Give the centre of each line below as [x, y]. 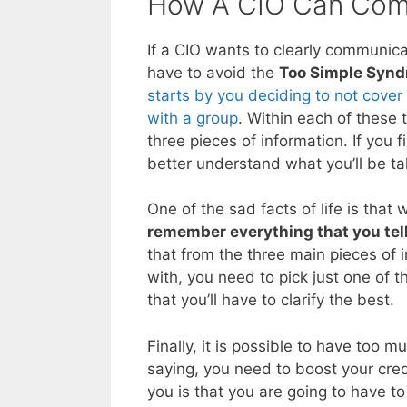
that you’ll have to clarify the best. [271, 300]
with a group [193, 118]
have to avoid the [213, 72]
